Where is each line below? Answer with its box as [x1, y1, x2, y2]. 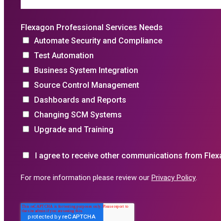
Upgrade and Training [34, 125, 113, 135]
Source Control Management [34, 80, 139, 90]
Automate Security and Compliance [34, 36, 162, 46]
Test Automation [34, 51, 94, 61]
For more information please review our [20, 173, 151, 182]
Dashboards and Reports [34, 95, 126, 105]
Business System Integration [34, 66, 138, 75]
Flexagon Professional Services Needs [20, 23, 163, 33]
